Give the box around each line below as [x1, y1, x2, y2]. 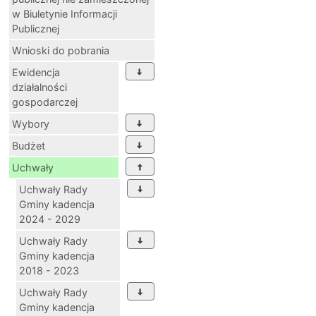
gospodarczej [12, 95, 78, 108]
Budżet [12, 139, 45, 152]
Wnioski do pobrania [12, 44, 109, 56]
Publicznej [12, 22, 59, 35]
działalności [12, 80, 67, 93]
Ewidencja [12, 66, 60, 78]
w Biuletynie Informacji [12, 7, 117, 20]
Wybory [12, 117, 49, 130]
